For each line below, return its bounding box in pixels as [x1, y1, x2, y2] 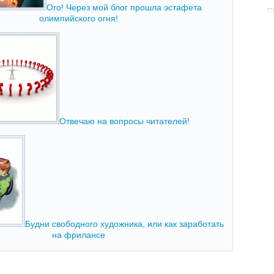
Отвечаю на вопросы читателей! [59, 116, 190, 127]
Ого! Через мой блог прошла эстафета [46, 2, 202, 13]
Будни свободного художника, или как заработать [24, 219, 224, 229]
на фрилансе [51, 230, 105, 240]
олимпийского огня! [39, 13, 118, 24]
